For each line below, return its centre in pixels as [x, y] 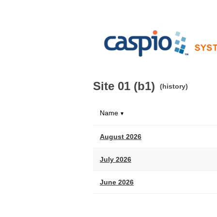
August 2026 [121, 137]
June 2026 [117, 182]
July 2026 [116, 159]
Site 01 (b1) [124, 86]
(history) [174, 86]
